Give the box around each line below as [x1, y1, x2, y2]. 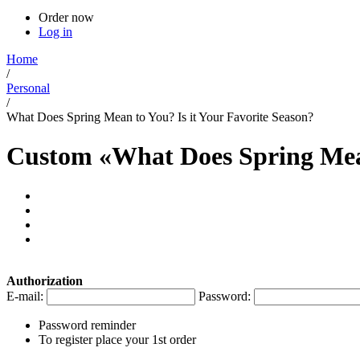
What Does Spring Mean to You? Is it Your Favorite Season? [6, 110, 313, 124]
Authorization [6, 273, 83, 288]
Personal [6, 81, 50, 95]
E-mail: [6, 288, 43, 303]
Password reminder [39, 317, 136, 332]
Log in [39, 25, 72, 39]
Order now [39, 10, 94, 24]
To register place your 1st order [39, 332, 196, 346]
